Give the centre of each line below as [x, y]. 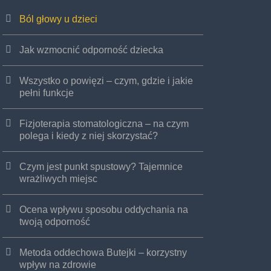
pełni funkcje [46, 93]
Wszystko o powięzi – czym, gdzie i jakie [106, 80]
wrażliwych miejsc [58, 178]
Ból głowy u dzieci [58, 19]
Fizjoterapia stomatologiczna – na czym [104, 123]
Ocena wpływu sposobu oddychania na [103, 209]
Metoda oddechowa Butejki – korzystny [103, 252]
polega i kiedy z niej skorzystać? [88, 135]
